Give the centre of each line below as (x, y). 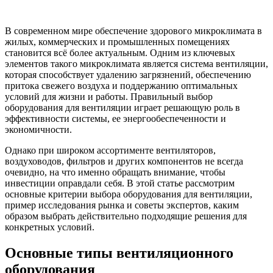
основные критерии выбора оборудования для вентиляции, (129, 194)
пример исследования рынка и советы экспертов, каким (122, 205)
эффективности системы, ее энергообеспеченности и (115, 118)
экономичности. (38, 129)
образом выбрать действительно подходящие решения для (126, 216)
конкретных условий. (50, 227)
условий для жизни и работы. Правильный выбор (109, 96)
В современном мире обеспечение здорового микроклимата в (133, 30)
